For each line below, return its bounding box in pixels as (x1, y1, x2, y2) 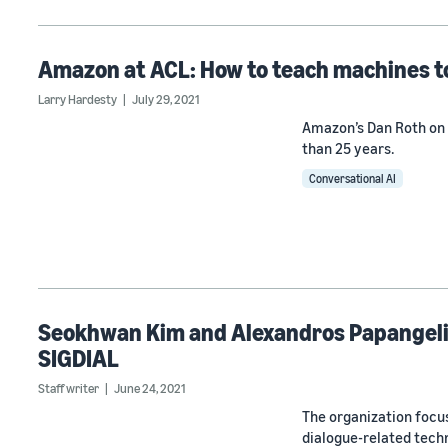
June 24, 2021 (114, 380, 185, 397)
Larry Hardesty (38, 90, 117, 107)
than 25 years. (302, 138, 394, 157)
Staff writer (38, 380, 99, 397)
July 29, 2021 (132, 90, 199, 107)
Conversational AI (309, 170, 396, 186)
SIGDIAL (38, 344, 119, 373)
